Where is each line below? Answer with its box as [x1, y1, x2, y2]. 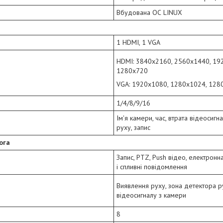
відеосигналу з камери [116, 191, 186, 200]
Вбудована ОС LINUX [116, 8, 182, 17]
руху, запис [116, 123, 150, 132]
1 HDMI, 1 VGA [116, 38, 160, 47]
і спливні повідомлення [116, 162, 187, 172]
